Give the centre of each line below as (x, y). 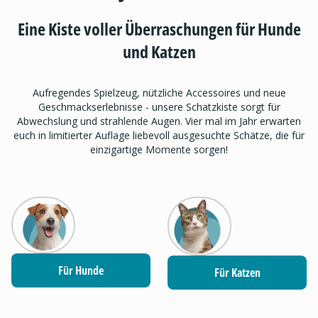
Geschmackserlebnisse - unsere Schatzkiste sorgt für (159, 106)
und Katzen (159, 51)
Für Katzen (237, 272)
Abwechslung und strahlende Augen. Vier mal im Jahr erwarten (159, 121)
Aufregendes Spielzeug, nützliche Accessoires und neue (159, 92)
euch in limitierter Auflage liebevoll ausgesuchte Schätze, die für (159, 135)
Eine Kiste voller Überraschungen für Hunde (159, 28)
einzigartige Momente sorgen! (159, 149)
